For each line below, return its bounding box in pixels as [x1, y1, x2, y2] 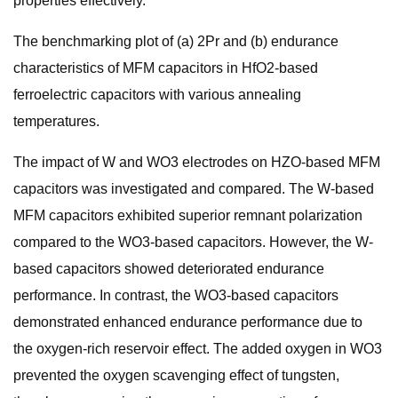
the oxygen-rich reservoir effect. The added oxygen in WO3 [13, 341, 382, 356]
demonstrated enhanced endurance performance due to [13, 314, 362, 330]
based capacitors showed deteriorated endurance [13, 261, 324, 276]
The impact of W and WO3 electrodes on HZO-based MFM [13, 155, 380, 170]
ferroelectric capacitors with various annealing [13, 87, 301, 102]
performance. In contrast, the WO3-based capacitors [13, 288, 338, 303]
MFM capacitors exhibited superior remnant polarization [13, 208, 362, 223]
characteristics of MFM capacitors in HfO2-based [13, 60, 318, 76]
